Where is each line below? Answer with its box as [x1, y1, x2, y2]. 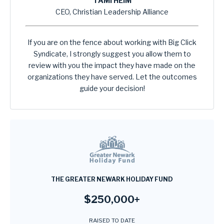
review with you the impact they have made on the [28, 61, 195, 70]
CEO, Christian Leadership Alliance [55, 7, 168, 16]
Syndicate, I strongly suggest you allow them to [33, 49, 191, 58]
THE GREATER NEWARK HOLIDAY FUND [51, 175, 173, 183]
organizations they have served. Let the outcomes [27, 72, 197, 81]
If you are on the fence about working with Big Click [27, 38, 196, 47]
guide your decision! [79, 84, 145, 93]
